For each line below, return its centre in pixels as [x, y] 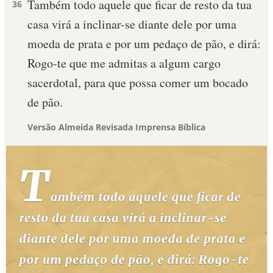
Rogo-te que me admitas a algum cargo [124, 63]
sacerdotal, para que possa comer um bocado [138, 83]
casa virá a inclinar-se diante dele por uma [132, 24]
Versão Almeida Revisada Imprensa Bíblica [116, 127]
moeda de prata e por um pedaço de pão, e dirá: [144, 44]
